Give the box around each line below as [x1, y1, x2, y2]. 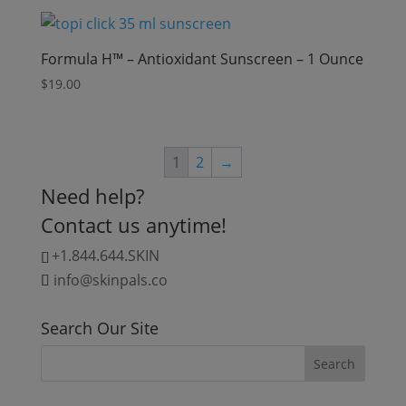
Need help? [40, 181, 144, 209]
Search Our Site [40, 316, 159, 339]
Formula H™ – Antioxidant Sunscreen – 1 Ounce [40, 48, 363, 69]
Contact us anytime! [40, 210, 227, 238]
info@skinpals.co [53, 269, 168, 290]
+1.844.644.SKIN [51, 245, 159, 266]
